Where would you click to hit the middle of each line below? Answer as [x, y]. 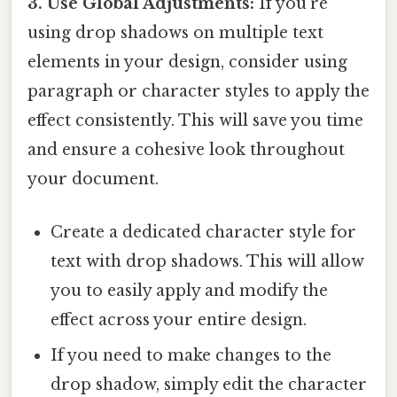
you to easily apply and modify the [190, 290]
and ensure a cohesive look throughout [186, 150]
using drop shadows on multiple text [175, 33]
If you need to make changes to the [191, 355]
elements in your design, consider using [187, 62]
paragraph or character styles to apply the [198, 92]
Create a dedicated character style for [204, 232]
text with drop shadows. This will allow [208, 261]
